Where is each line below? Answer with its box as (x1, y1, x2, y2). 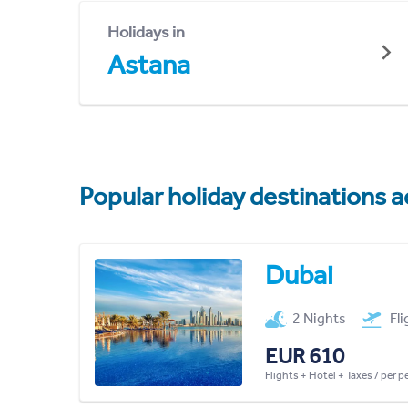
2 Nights (292, 309, 347, 327)
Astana (107, 47, 190, 81)
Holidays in (107, 21, 185, 42)
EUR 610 (264, 342, 344, 369)
